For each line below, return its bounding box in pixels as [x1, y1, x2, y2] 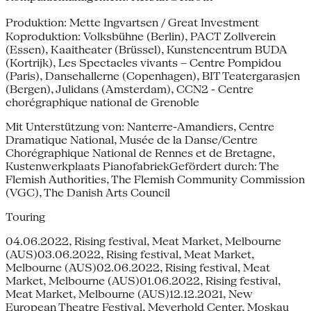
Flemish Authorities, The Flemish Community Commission [6, 172, 305, 186]
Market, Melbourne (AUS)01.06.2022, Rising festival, [6, 274, 280, 287]
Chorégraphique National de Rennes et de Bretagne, [6, 146, 275, 160]
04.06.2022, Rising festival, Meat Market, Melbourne [6, 234, 281, 248]
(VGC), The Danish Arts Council [6, 185, 170, 199]
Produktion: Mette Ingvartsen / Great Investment [6, 15, 273, 29]
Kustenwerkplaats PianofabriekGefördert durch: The [6, 159, 279, 173]
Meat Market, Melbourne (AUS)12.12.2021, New [6, 287, 253, 301]
